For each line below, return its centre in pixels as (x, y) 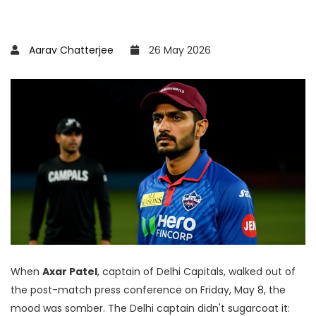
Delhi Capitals (190, 272)
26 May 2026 (178, 50)
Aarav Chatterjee (71, 50)
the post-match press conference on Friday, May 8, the (148, 290)
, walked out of (260, 272)
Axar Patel (70, 272)
